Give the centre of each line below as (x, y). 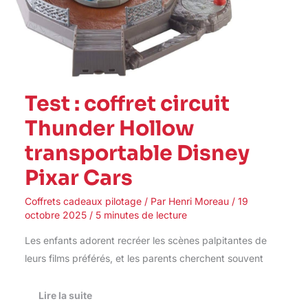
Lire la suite (65, 295)
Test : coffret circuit (127, 103)
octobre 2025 (57, 214)
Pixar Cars (78, 178)
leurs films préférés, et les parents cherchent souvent (144, 258)
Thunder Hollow (109, 128)
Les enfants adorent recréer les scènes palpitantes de (145, 240)
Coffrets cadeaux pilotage (83, 201)
